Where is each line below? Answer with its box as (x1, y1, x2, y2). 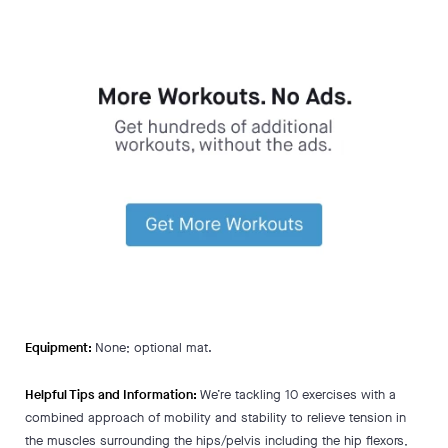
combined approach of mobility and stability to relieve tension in (25, 409, 406, 426)
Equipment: (25, 339, 95, 356)
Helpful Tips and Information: (25, 386, 200, 403)
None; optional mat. (95, 339, 212, 356)
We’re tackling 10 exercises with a (200, 386, 396, 403)
